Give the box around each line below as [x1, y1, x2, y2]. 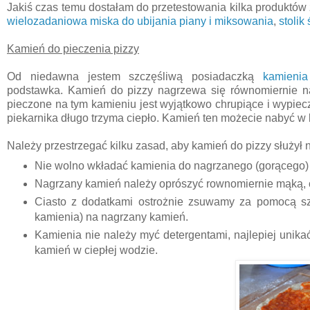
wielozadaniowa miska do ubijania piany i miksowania [7, 15, 273, 27]
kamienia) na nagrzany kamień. [34, 210, 188, 223]
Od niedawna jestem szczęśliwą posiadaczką [7, 70, 263, 82]
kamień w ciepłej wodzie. [34, 244, 158, 256]
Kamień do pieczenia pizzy [7, 42, 139, 55]
